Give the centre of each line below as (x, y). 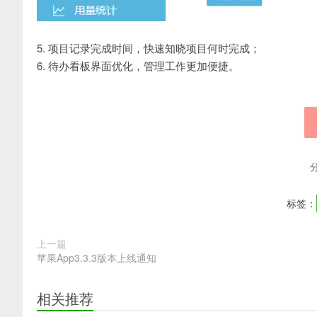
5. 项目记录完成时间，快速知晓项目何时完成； (149, 47)
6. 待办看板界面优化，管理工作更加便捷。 (138, 65)
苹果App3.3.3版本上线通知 (97, 257)
